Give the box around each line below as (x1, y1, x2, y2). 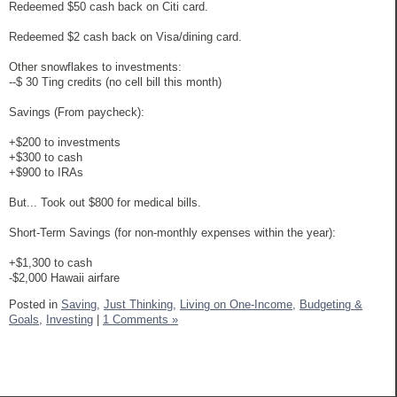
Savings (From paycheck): (9, 105, 144, 120)
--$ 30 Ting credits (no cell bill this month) (9, 75, 222, 90)
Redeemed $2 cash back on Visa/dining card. (9, 30, 242, 44)
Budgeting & (300, 297, 362, 311)
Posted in (9, 297, 61, 311)
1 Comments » (103, 312, 178, 326)
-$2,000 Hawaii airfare (9, 271, 120, 285)
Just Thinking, (104, 297, 176, 311)
